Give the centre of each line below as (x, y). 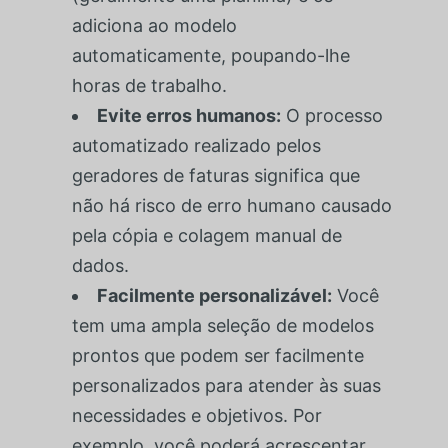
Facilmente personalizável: (214, 295)
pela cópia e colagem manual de (206, 235)
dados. (100, 265)
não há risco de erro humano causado (231, 205)
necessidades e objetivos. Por (196, 415)
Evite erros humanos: (188, 115)
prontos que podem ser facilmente (217, 355)
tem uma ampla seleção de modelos (222, 325)
